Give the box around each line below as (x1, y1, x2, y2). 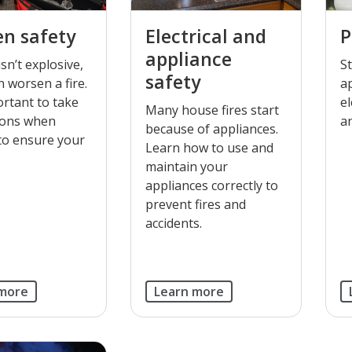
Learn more (153, 282, 224, 300)
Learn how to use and (145, 138, 273, 156)
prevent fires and (145, 195, 246, 213)
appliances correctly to (145, 176, 278, 194)
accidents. (145, 214, 202, 232)
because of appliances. (145, 119, 278, 137)
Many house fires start (145, 101, 279, 119)
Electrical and (145, 23, 266, 49)
